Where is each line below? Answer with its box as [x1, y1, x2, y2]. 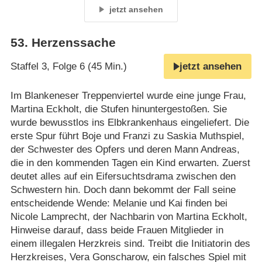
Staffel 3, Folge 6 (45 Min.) [10, 60, 127, 72]
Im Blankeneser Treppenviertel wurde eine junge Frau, [10, 89, 246, 101]
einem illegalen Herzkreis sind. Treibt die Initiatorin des [10, 237, 250, 249]
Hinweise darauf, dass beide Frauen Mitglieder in [10, 224, 223, 236]
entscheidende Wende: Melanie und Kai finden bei [10, 197, 227, 209]
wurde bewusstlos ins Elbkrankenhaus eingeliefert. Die [10, 116, 249, 128]
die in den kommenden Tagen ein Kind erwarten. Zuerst [10, 157, 250, 168]
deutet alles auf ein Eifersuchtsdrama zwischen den [10, 170, 236, 182]
